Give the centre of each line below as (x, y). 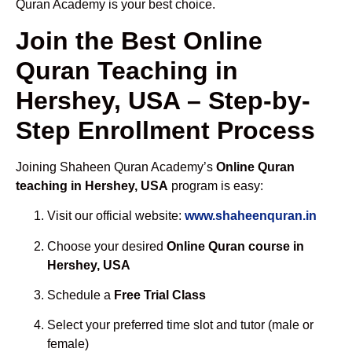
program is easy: (216, 185)
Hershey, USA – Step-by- (163, 100)
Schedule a (81, 295)
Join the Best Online (139, 40)
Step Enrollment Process (165, 130)
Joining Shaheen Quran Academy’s (116, 167)
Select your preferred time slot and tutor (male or (180, 325)
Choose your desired (107, 246)
